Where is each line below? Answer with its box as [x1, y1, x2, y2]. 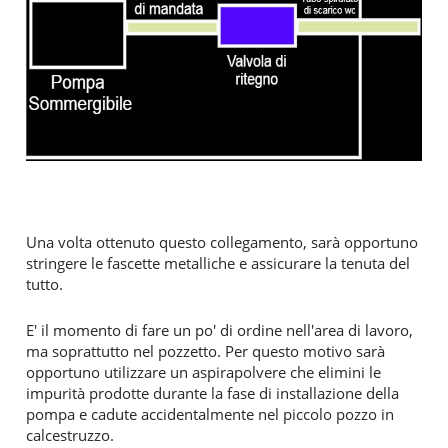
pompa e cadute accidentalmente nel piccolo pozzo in [26, 403, 394, 424]
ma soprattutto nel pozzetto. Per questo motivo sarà [26, 340, 385, 361]
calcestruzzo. [26, 424, 122, 445]
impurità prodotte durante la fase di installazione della [26, 382, 399, 403]
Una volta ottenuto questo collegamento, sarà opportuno [26, 231, 418, 252]
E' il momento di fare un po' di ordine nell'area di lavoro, [26, 319, 413, 340]
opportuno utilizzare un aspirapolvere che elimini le [26, 361, 381, 382]
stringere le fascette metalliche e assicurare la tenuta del [26, 252, 410, 273]
